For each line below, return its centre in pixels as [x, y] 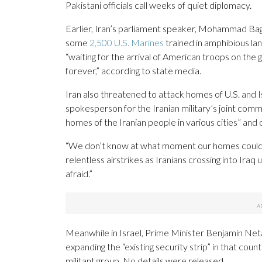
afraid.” [79, 174]
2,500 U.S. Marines [127, 43]
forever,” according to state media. [133, 71]
